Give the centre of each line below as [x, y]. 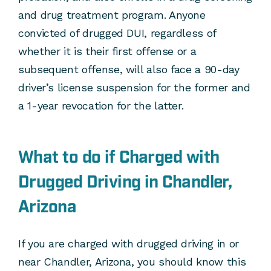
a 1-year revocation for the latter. [101, 106]
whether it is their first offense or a [107, 51]
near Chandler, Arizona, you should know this [132, 262]
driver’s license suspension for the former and [134, 88]
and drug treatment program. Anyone [112, 15]
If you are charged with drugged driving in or [129, 244]
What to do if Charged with [119, 158]
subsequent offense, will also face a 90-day [129, 70]
